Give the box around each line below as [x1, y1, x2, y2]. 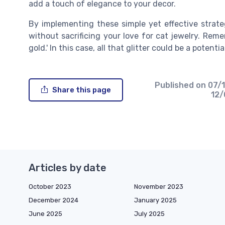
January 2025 [134, 196, 177, 204]
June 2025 [29, 210, 62, 218]
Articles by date [29, 162, 106, 174]
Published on [154, 80, 208, 90]
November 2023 [134, 183, 183, 191]
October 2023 [29, 183, 71, 191]
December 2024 [29, 196, 78, 204]
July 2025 [134, 210, 165, 218]
